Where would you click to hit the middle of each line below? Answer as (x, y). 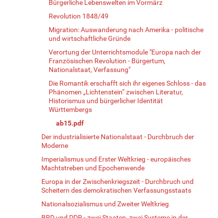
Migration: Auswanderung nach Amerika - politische (126, 29)
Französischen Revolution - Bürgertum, (107, 61)
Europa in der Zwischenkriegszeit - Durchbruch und (118, 181)
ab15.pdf (70, 123)
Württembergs (70, 109)
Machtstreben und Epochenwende (93, 168)
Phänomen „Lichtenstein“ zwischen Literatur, (116, 92)
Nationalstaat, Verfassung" (90, 69)
